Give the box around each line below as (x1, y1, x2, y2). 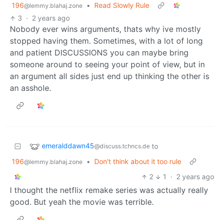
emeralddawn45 (42, 141, 94, 150)
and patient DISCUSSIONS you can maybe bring (10, 48, 189, 58)
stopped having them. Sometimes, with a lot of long (10, 36, 203, 46)
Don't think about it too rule (94, 157, 181, 166)
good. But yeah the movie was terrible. (10, 197, 154, 207)
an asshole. (10, 83, 51, 93)
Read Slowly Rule (94, 1, 149, 10)
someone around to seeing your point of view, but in (10, 59, 205, 70)
